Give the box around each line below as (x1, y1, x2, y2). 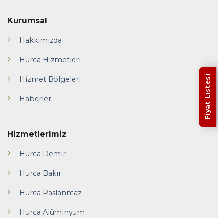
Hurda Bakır (19, 168, 61, 178)
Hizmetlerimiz (7, 129, 67, 139)
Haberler (19, 94, 51, 103)
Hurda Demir (19, 149, 66, 158)
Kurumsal (7, 16, 47, 25)
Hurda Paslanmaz (19, 188, 82, 197)
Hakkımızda (19, 36, 62, 45)
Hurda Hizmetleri (19, 55, 81, 64)
